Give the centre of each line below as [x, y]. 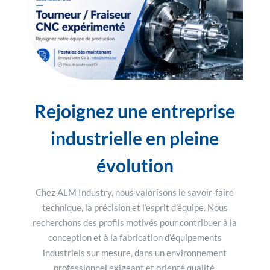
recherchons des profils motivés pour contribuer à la [135, 223]
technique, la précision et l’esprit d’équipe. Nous [135, 208]
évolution [135, 165]
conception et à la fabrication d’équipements [135, 238]
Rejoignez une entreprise [135, 111]
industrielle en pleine [135, 138]
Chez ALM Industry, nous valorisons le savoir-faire [135, 193]
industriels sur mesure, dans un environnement [135, 253]
